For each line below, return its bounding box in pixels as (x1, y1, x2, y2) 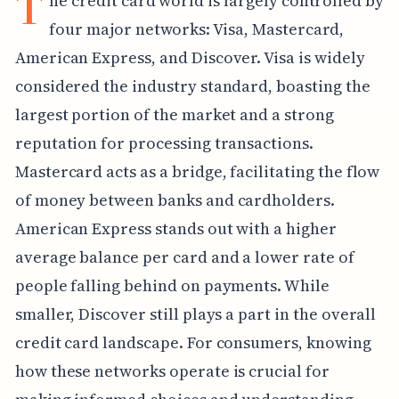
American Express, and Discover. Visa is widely (14, 45, 365, 69)
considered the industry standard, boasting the (14, 74, 370, 97)
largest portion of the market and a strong (14, 102, 334, 126)
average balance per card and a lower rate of (14, 245, 354, 268)
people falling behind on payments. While (14, 273, 330, 297)
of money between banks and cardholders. (14, 188, 335, 211)
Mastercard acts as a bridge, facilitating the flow (14, 159, 380, 183)
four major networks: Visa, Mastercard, (49, 17, 345, 40)
